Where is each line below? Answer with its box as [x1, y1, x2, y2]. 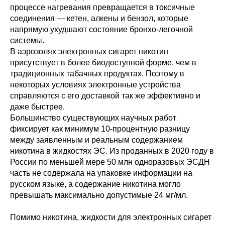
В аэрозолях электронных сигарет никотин [10, 47, 168, 56]
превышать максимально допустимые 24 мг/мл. [10, 191, 188, 199]
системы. [10, 36, 44, 45]
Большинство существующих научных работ [10, 114, 176, 122]
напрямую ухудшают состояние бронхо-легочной [10, 25, 193, 34]
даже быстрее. [10, 102, 65, 111]
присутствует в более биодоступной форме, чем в [10, 58, 196, 67]
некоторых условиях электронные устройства [10, 80, 181, 89]
